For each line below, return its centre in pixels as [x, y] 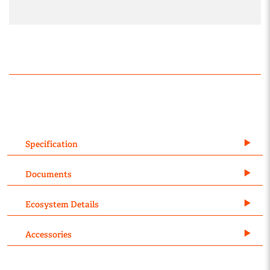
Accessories [49, 234]
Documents [49, 174]
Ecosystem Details [62, 204]
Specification [52, 144]
